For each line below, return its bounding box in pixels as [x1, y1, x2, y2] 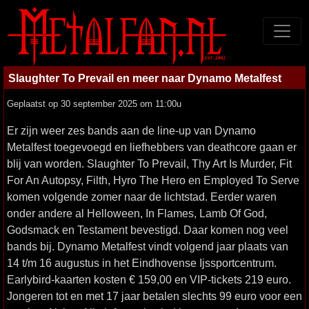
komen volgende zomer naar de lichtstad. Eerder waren [7, 190, 277, 203]
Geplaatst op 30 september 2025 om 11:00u [7, 99, 181, 109]
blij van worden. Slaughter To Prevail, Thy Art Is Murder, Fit [7, 157, 292, 170]
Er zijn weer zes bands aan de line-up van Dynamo [7, 124, 256, 137]
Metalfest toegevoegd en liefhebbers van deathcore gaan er [7, 141, 297, 153]
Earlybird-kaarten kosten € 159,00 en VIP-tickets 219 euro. [7, 273, 291, 286]
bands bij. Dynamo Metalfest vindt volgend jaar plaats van [7, 240, 288, 252]
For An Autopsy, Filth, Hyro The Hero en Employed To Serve [7, 174, 299, 186]
